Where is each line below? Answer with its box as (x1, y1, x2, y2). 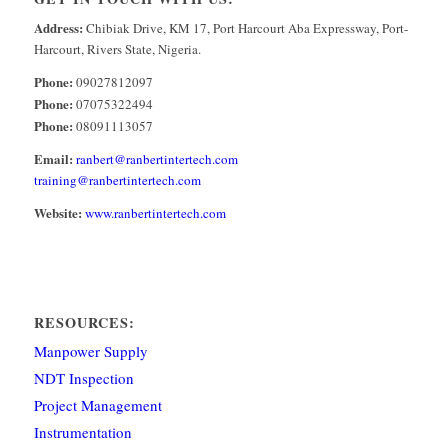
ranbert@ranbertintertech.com (75, 149, 238, 168)
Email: (33, 148, 73, 168)
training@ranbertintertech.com (33, 170, 201, 189)
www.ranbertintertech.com (84, 203, 226, 222)
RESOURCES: (33, 312, 135, 333)
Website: (33, 202, 82, 222)
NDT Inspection (33, 368, 134, 388)
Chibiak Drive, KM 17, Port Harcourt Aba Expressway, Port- (82, 18, 408, 37)
